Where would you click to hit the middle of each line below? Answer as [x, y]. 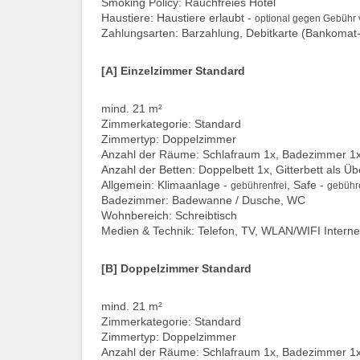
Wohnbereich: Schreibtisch [169, 215]
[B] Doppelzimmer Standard [176, 268]
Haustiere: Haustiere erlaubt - [178, 17]
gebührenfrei [259, 185]
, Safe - [307, 184]
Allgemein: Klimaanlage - [166, 184]
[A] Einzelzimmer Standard [173, 70]
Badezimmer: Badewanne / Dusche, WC [203, 200]
